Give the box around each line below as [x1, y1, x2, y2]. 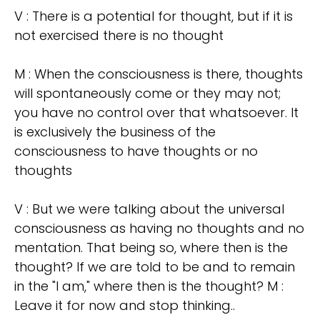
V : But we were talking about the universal [14, 200, 284, 219]
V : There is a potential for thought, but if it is [14, 7, 293, 26]
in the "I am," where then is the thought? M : [14, 277, 284, 296]
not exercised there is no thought [14, 26, 224, 45]
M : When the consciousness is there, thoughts [14, 65, 303, 84]
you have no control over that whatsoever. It [14, 104, 299, 122]
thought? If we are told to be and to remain [14, 258, 295, 276]
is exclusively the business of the [14, 123, 216, 141]
